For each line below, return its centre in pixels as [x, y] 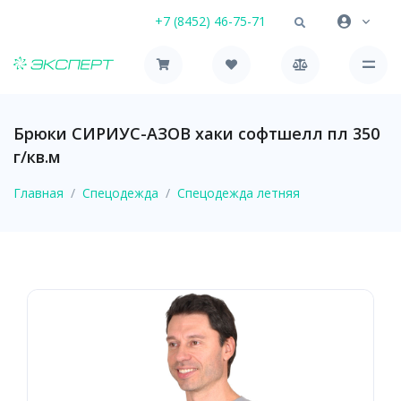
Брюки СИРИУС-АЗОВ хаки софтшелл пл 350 [196, 133]
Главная [38, 192]
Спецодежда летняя [239, 192]
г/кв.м [37, 156]
